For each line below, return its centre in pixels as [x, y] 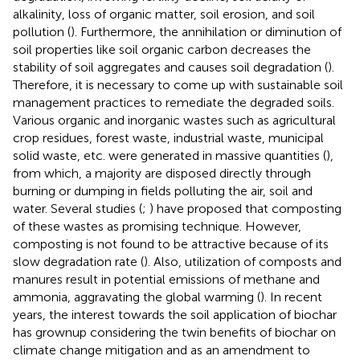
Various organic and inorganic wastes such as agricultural [174, 120]
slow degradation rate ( [78, 261]
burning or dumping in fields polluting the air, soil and [163, 190]
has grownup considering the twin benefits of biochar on [174, 332]
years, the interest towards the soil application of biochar [175, 314]
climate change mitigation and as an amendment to [162, 350]
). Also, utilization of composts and [243, 261]
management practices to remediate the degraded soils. [174, 102]
